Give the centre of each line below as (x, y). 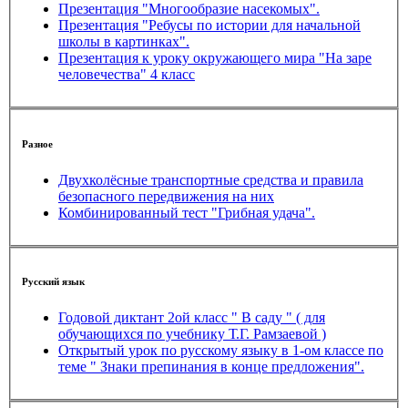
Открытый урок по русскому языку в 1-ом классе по (221, 351)
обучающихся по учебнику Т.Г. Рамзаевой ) (192, 334)
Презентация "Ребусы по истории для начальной (209, 25)
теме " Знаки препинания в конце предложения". (211, 367)
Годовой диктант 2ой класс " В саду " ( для (192, 318)
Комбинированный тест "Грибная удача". (187, 212)
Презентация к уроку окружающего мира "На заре (215, 58)
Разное (37, 143)
